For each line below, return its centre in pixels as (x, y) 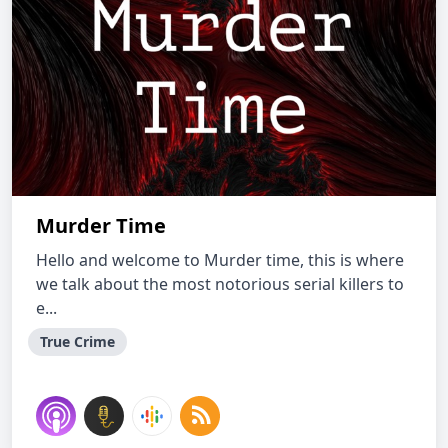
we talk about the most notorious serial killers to (220, 284)
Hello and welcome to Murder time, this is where (220, 260)
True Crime (77, 341)
